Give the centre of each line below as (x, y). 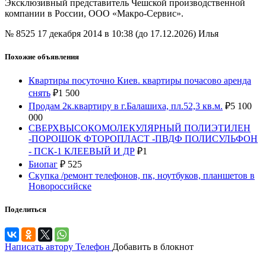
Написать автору (40, 246)
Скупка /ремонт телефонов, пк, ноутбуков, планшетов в (142, 175)
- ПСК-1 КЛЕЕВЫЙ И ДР (82, 151)
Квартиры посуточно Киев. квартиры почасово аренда (140, 80)
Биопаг (43, 164)
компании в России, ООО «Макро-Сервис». (94, 14)
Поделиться (26, 209)
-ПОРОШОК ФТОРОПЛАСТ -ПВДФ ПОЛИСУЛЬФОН (143, 138)
